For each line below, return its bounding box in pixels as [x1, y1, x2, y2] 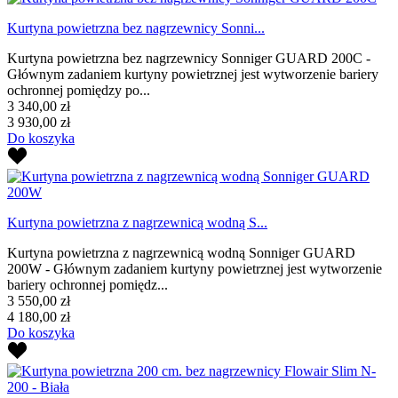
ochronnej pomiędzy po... [7, 82, 150, 98]
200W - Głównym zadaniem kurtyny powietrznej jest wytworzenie [7, 260, 382, 276]
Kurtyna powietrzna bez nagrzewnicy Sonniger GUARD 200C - [7, 50, 370, 66]
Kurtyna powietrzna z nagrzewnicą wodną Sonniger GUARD [7, 244, 355, 260]
